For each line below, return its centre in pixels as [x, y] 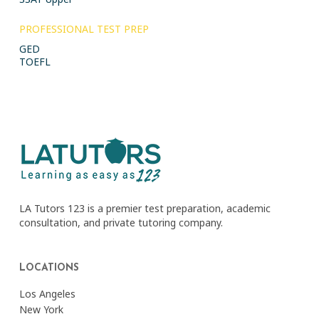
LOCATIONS [49, 268]
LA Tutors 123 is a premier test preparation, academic [145, 208]
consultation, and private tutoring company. [121, 223]
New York [41, 309]
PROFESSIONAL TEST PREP [84, 29]
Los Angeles [47, 294]
